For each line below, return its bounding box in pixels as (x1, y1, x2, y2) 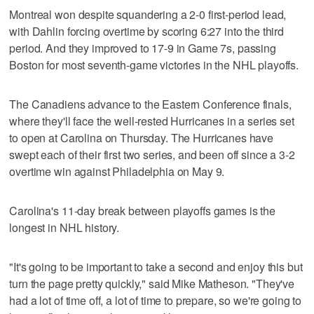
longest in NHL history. (9, 219, 120, 235)
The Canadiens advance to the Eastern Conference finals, (9, 95, 292, 112)
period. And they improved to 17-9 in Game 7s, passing (9, 39, 276, 56)
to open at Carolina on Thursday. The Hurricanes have (9, 129, 274, 146)
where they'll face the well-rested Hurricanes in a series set (9, 112, 294, 129)
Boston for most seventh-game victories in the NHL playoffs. (9, 56, 299, 73)
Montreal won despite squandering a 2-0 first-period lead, (9, 6, 287, 22)
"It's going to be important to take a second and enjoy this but (9, 258, 303, 275)
